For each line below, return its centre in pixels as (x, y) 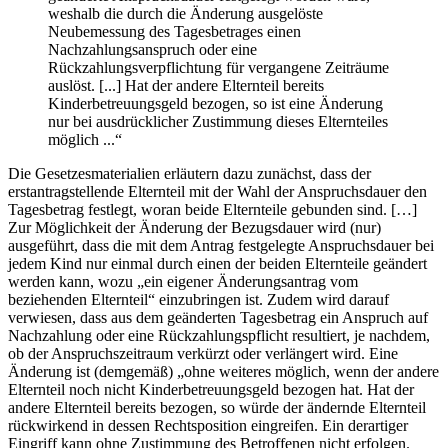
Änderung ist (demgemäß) (92, 371)
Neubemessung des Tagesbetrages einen (174, 31)
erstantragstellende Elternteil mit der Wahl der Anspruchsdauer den (217, 191)
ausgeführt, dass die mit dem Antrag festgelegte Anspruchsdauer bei (221, 245)
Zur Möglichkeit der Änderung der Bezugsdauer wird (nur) (194, 227)
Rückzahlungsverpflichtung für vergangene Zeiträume (218, 67)
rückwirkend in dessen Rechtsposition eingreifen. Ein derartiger (208, 425)
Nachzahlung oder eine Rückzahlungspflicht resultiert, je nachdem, (219, 335)
